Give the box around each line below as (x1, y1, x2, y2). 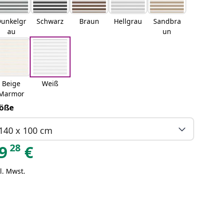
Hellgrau (114, 17, 143, 26)
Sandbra (153, 17, 181, 26)
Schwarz (36, 17, 64, 26)
